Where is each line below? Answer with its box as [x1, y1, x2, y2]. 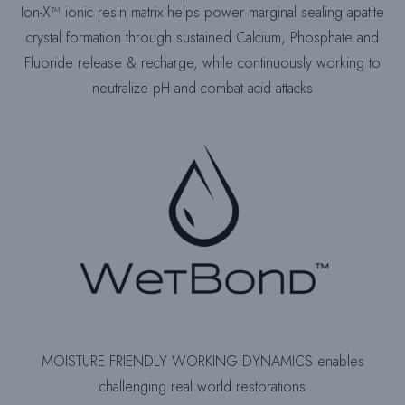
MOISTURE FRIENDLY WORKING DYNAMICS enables [41, 351, 364, 372]
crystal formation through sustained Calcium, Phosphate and [26, 26, 379, 48]
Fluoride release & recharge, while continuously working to [24, 52, 381, 73]
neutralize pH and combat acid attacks [92, 77, 313, 99]
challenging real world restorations [99, 376, 306, 398]
